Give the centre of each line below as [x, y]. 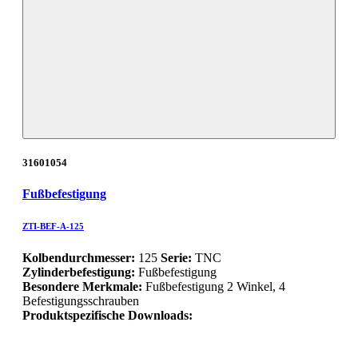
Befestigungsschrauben [81, 301]
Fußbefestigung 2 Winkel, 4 [215, 287]
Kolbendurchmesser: [79, 258]
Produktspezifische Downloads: [107, 316]
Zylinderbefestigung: [79, 272]
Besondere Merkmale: [84, 287]
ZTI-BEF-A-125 [53, 227]
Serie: [176, 258]
